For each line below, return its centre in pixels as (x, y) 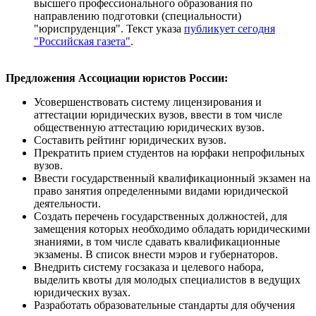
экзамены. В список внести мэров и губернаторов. (156, 254)
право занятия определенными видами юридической (161, 190)
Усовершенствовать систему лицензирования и (148, 102)
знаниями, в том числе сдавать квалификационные (157, 241)
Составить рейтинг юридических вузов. (130, 140)
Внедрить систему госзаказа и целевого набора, (149, 267)
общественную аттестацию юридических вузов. (149, 127)
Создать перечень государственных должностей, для (160, 216)
